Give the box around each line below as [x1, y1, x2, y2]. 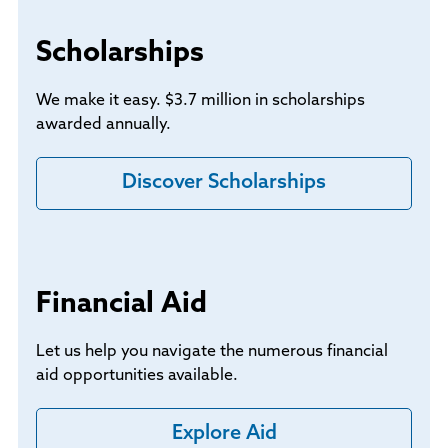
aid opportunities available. [36, 368, 238, 385]
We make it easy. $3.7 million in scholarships [36, 93, 365, 110]
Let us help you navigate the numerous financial [36, 344, 388, 361]
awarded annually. [36, 117, 171, 134]
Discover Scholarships [122, 173, 326, 194]
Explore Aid [171, 424, 277, 445]
